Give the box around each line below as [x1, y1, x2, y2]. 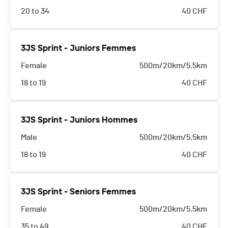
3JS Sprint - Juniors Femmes [21, 43, 136, 53]
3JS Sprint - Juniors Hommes [21, 115, 137, 125]
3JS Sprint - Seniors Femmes [21, 187, 136, 197]
